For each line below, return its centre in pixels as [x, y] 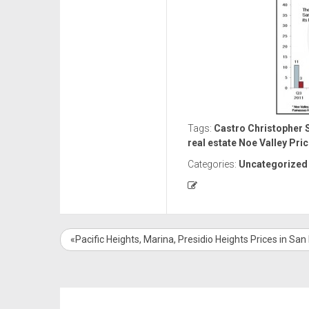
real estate [212, 143]
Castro [230, 128]
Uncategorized [273, 164]
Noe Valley [263, 143]
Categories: [213, 164]
